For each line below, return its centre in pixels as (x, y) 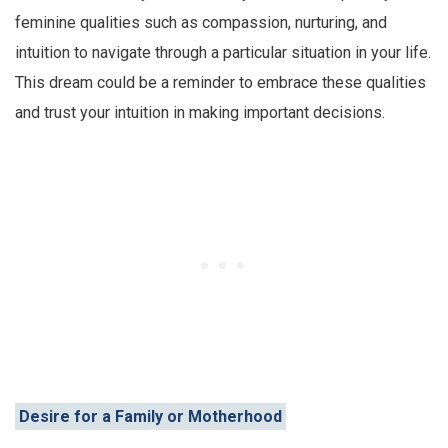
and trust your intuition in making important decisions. (200, 112)
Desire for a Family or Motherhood (150, 416)
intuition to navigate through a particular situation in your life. (223, 52)
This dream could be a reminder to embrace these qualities (220, 82)
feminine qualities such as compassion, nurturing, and (201, 22)
